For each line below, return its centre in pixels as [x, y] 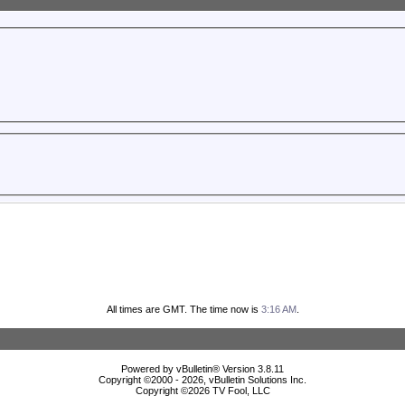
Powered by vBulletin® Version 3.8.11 [202, 369]
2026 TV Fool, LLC [229, 391]
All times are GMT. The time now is [184, 310]
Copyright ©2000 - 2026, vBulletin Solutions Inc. [202, 380]
